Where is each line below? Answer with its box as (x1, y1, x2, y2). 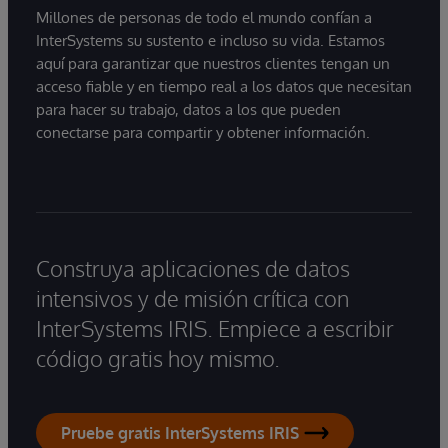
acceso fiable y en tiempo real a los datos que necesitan (36, 76, 412, 96)
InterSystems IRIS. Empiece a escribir (36, 313, 394, 342)
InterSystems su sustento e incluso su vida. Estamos (36, 30, 385, 50)
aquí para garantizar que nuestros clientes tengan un (36, 53, 390, 73)
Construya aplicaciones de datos (36, 253, 350, 282)
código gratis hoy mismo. (36, 343, 280, 372)
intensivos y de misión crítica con (36, 283, 349, 312)
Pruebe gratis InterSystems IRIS (61, 422, 299, 443)
